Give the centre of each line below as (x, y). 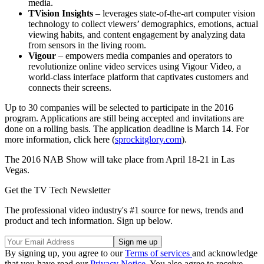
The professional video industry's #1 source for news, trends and (124, 210)
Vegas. (17, 170)
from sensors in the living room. (87, 45)
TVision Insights (61, 13)
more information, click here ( (60, 139)
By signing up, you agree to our (65, 253)
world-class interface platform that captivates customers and (138, 77)
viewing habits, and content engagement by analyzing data (137, 34)
